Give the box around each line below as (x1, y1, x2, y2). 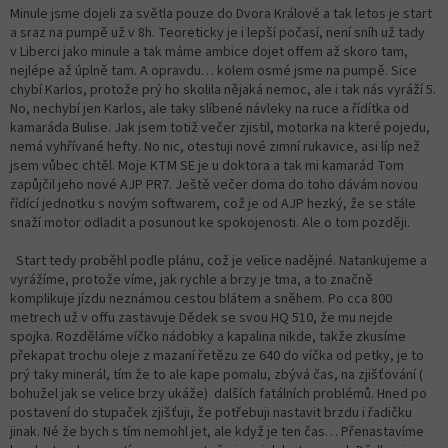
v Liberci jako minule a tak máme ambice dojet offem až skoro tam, (10, 41, 408, 62)
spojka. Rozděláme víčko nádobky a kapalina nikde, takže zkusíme (10, 326, 406, 347)
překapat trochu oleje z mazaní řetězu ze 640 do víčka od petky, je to (10, 345, 424, 366)
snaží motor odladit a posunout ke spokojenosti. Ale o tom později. (10, 212, 410, 233)
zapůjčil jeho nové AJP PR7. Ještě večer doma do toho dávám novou (10, 174, 418, 195)
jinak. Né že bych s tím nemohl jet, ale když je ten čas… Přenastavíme (10, 421, 424, 442)
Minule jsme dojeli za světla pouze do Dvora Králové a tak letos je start (10, 3, 432, 24)
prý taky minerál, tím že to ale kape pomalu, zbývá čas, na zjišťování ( (10, 364, 423, 385)
